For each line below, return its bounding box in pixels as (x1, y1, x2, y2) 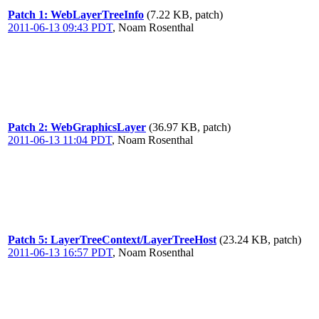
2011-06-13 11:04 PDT (8, 134, 112, 146)
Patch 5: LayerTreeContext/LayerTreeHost (8, 234, 216, 246)
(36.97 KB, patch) (149, 121, 231, 133)
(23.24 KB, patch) (219, 234, 301, 246)
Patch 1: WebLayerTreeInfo (8, 9, 144, 21)
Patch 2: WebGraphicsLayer (8, 121, 146, 133)
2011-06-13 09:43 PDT (8, 21, 113, 33)
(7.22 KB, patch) (147, 9, 223, 21)
